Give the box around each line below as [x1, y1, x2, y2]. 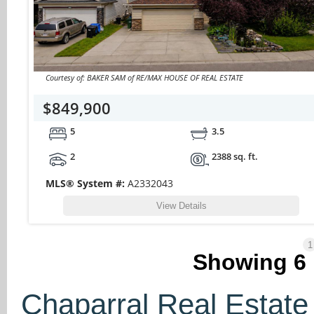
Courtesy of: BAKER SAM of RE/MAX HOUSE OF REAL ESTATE [45, 71, 243, 83]
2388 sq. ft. [212, 149, 259, 163]
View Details [156, 200, 207, 211]
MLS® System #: [45, 176, 128, 190]
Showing [193, 249, 294, 275]
